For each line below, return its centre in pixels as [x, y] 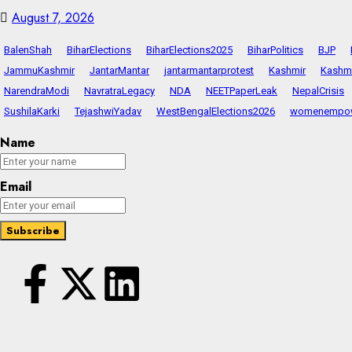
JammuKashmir [39, 70]
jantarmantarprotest [209, 70]
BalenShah [28, 49]
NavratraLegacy [119, 90]
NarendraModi [37, 90]
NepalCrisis [318, 90]
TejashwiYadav [108, 111]
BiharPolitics [275, 49]
